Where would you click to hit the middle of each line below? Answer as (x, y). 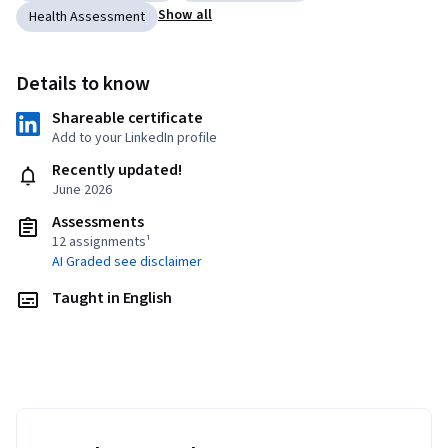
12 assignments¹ (101, 242)
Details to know (83, 84)
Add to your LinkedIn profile (134, 138)
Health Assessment (87, 17)
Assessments (98, 222)
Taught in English (112, 298)
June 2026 (82, 190)
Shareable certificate (127, 118)
